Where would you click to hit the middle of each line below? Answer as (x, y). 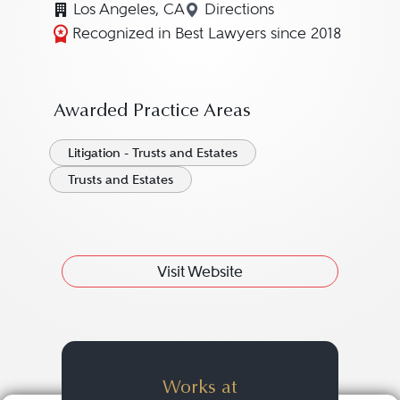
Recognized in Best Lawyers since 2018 (207, 33)
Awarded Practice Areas (152, 112)
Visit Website (200, 271)
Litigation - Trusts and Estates (152, 153)
